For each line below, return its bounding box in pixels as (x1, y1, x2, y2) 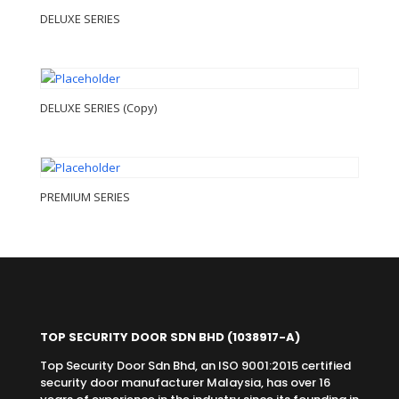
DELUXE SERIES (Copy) (39, 100, 157, 117)
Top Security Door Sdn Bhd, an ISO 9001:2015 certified (39, 356, 351, 374)
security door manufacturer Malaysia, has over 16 (39, 373, 330, 391)
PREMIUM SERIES (39, 189, 130, 206)
